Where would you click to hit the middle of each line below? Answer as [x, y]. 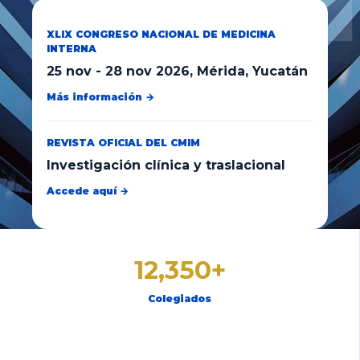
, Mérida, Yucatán [249, 71]
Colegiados [180, 299]
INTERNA [72, 49]
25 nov [69, 71]
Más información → [100, 97]
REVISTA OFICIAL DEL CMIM [123, 143]
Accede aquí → [88, 191]
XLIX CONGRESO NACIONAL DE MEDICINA [161, 34]
